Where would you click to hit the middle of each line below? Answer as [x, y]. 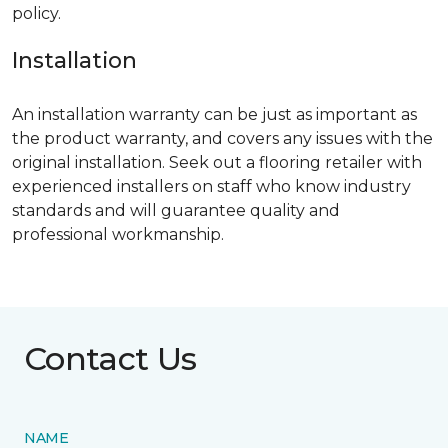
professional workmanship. [118, 235]
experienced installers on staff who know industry [211, 187]
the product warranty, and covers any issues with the [222, 139]
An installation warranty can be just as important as [214, 115]
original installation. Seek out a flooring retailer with [217, 163]
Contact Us [110, 359]
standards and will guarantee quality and [176, 211]
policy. [36, 14]
